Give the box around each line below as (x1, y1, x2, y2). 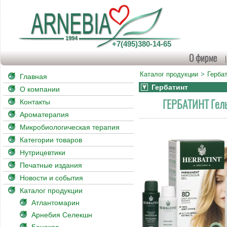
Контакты (20, 98, 50, 106)
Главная (20, 72, 47, 81)
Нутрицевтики (20, 148, 65, 157)
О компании (20, 85, 60, 93)
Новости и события (20, 174, 83, 182)
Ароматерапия (20, 110, 69, 119)
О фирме (188, 51, 217, 64)
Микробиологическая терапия (20, 123, 120, 131)
